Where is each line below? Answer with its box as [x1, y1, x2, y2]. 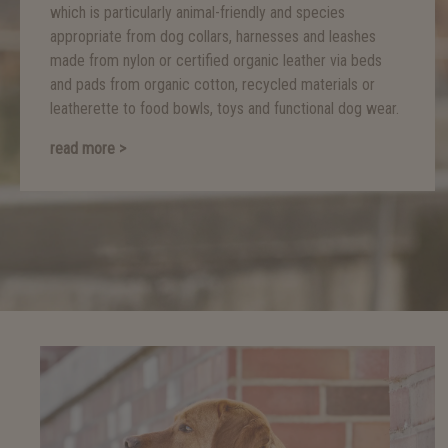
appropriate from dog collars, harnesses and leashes [50, 27, 376, 46]
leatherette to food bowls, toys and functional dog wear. [50, 99, 399, 118]
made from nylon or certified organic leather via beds [50, 51, 382, 70]
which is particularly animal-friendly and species [50, 3, 345, 22]
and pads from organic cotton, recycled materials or [50, 75, 375, 94]
